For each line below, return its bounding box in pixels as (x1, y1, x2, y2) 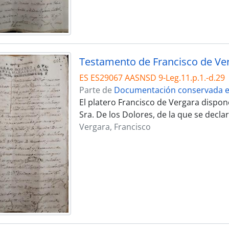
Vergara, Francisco (79, 121, 151, 132)
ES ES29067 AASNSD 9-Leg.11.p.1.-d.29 (79, 72, 225, 83)
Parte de (79, 84, 114, 96)
